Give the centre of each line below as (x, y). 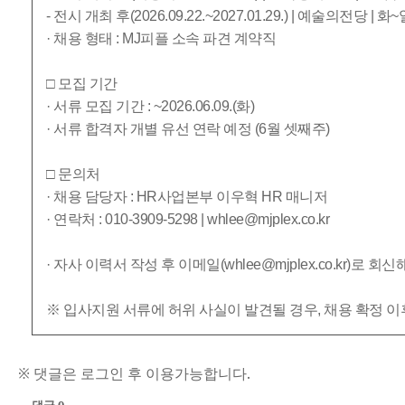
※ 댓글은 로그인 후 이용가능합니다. (134, 373)
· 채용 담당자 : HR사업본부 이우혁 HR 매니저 (187, 197)
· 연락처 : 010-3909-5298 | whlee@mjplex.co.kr (188, 219)
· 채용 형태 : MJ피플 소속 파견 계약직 (161, 38)
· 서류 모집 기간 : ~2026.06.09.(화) (150, 106)
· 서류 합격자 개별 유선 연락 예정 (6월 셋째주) (188, 129)
